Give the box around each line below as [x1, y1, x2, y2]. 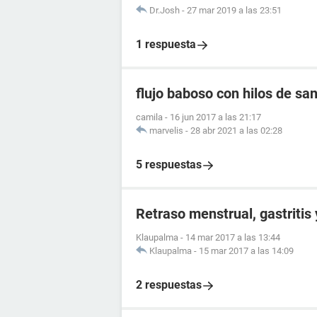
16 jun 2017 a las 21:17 [170, 112, 261, 122]
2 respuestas [136, 278, 202, 292]
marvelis [149, 125, 183, 136]
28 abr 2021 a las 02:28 [190, 125, 282, 136]
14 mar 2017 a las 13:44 [185, 232, 280, 243]
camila [136, 112, 163, 122]
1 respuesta [136, 38, 196, 51]
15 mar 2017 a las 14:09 [199, 246, 294, 256]
